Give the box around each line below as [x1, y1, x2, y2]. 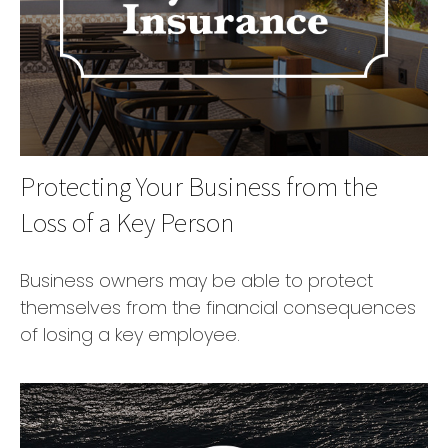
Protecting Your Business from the [20, 167, 378, 204]
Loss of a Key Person [20, 203, 234, 240]
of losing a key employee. [20, 321, 240, 347]
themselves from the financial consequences [20, 294, 416, 320]
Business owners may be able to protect [20, 267, 373, 293]
